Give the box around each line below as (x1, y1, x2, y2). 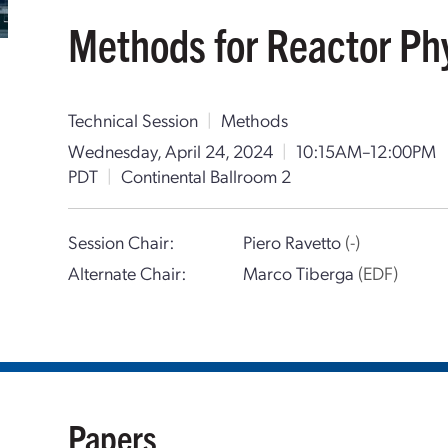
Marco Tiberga (242, 261, 358, 284)
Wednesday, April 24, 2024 (68, 139, 274, 162)
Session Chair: (68, 230, 175, 253)
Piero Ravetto (242, 230, 345, 253)
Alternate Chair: (68, 261, 187, 284)
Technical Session (68, 108, 199, 131)
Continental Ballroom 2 (121, 164, 292, 187)
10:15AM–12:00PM (296, 139, 437, 162)
